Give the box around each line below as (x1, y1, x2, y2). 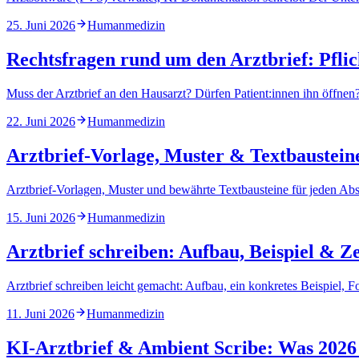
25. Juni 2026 (6, 18, 75, 33)
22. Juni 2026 (6, 115, 75, 129)
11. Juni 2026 (6, 306, 75, 321)
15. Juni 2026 (6, 211, 75, 225)
